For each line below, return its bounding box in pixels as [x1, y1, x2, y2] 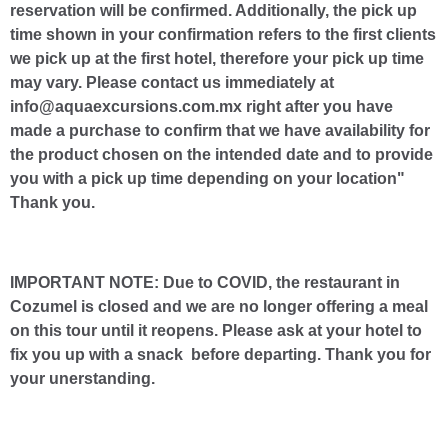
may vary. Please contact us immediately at [10, 73, 334, 91]
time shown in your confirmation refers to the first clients [10, 25, 436, 43]
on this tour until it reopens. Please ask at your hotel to [10, 321, 422, 339]
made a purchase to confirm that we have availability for [10, 121, 430, 139]
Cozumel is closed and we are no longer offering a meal [10, 297, 428, 315]
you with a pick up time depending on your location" [10, 169, 405, 187]
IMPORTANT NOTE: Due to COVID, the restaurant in [10, 273, 400, 291]
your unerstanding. [10, 369, 155, 387]
